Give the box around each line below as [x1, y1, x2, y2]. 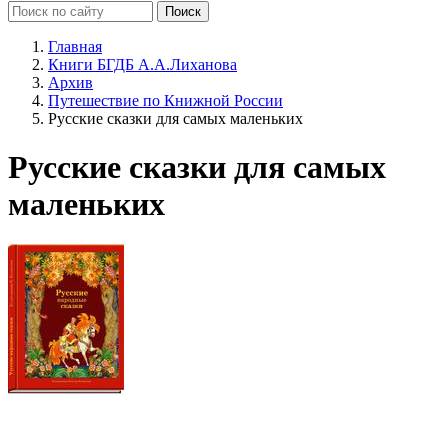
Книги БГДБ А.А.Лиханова [48, 55, 237, 73]
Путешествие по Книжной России [48, 91, 283, 109]
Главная [48, 37, 102, 55]
